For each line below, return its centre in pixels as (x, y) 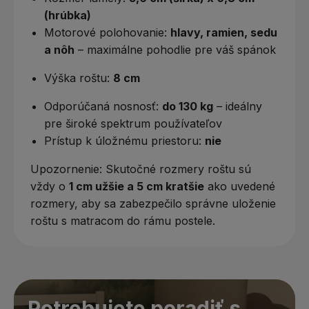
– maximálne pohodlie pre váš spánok (175, 49)
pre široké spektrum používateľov (133, 123)
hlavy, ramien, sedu (224, 32)
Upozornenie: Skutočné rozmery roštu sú (141, 169)
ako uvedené (240, 186)
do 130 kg (188, 106)
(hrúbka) (68, 15)
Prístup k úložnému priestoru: (124, 140)
